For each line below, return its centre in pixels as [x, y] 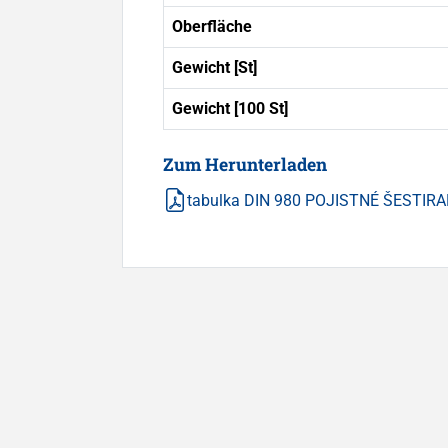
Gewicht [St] [214, 67]
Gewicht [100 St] [230, 108]
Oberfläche [212, 26]
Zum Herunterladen [245, 164]
